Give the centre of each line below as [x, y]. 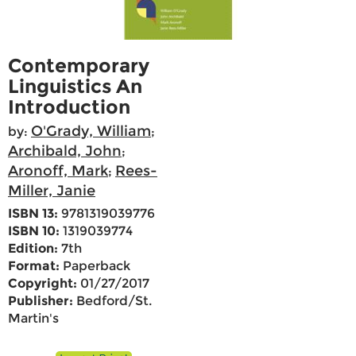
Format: [34, 266]
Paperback [95, 266]
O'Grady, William [91, 132]
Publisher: [41, 301]
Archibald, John [65, 151]
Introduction [69, 107]
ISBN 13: [33, 214]
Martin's [33, 319]
